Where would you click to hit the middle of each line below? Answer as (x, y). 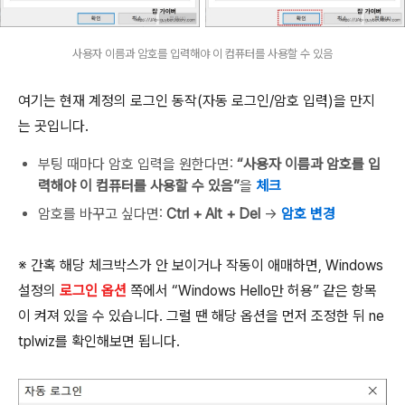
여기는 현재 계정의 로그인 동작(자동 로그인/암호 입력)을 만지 (197, 100)
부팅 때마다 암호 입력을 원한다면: (137, 164)
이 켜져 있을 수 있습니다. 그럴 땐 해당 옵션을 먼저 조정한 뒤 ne (201, 316)
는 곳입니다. (53, 126)
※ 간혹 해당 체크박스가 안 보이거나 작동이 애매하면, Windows (201, 265)
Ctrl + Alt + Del (213, 213)
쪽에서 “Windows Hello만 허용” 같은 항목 (252, 290)
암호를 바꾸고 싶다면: (102, 213)
